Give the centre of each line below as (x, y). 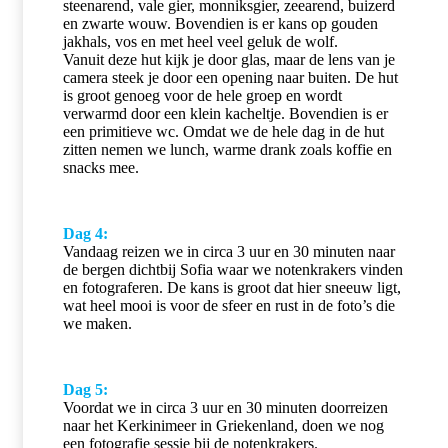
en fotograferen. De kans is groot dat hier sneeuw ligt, (232, 287)
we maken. (97, 323)
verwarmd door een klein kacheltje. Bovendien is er (225, 113)
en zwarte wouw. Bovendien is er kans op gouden (220, 23)
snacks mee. (101, 167)
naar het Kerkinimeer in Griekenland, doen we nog (223, 425)
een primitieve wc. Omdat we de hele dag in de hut (223, 131)
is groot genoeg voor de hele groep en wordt (202, 95)
